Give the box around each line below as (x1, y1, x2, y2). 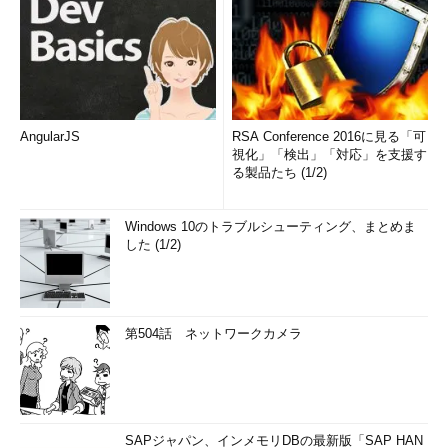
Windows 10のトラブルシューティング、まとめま (125, 219, 416, 234)
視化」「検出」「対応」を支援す (232, 147, 427, 162)
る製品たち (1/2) (232, 165, 327, 180)
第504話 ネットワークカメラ (125, 326, 302, 341)
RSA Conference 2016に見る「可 (232, 129, 426, 144)
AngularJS (20, 129, 80, 144)
